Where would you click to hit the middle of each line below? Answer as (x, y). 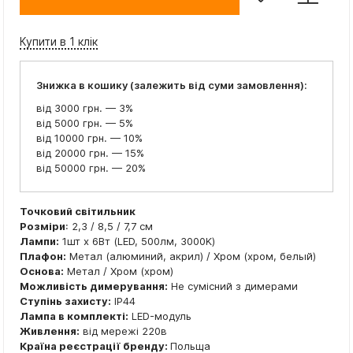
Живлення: (50, 331)
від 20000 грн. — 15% (90, 153)
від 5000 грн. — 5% (85, 123)
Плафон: (43, 256)
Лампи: (39, 242)
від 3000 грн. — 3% (85, 108)
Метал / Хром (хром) (119, 271)
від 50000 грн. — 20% (91, 168)
